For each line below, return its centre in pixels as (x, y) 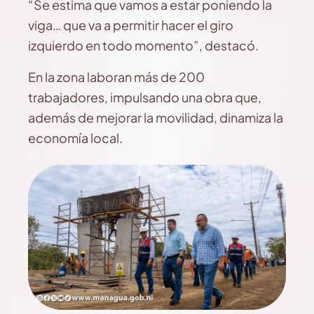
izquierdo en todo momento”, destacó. (143, 45)
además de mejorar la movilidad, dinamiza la (156, 117)
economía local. (75, 137)
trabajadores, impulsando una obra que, (145, 97)
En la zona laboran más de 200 (116, 76)
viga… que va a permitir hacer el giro (131, 25)
